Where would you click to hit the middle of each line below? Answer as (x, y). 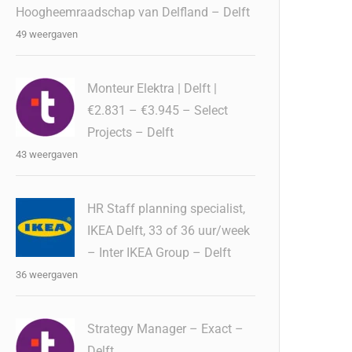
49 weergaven (47, 34)
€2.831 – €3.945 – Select (158, 110)
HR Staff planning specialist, (167, 209)
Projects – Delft (131, 132)
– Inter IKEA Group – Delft (159, 253)
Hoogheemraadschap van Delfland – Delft (133, 12)
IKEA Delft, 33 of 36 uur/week (169, 231)
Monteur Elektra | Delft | (152, 88)
